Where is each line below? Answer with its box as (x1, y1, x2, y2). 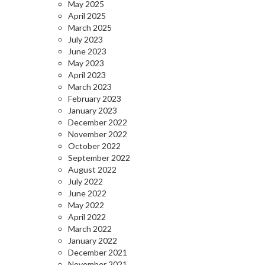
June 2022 (68, 188, 106, 198)
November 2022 (68, 129, 127, 139)
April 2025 (68, 11, 106, 21)
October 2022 (68, 141, 121, 151)
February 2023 (68, 93, 121, 104)
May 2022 (68, 200, 104, 210)
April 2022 (68, 212, 106, 222)
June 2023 (68, 46, 106, 56)
